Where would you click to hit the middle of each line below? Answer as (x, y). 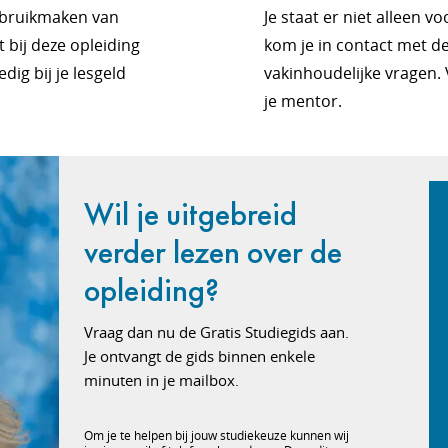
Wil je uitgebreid (191, 214)
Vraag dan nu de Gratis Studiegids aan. (217, 332)
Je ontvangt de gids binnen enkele (200, 356)
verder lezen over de (213, 252)
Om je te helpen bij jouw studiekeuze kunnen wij (217, 435)
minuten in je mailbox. (162, 380)
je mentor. (303, 101)
